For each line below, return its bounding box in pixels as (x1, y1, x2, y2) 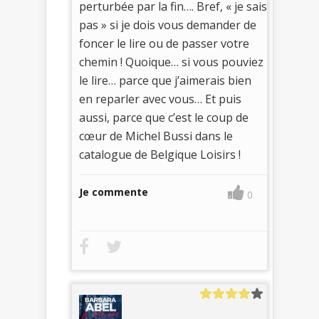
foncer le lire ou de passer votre (79, 36, 249, 52)
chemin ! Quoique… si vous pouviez (79, 54, 263, 70)
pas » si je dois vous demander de (79, 17, 256, 33)
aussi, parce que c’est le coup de (79, 110, 249, 126)
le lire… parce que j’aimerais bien (79, 73, 251, 89)
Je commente (79, 185, 148, 199)
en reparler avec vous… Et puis (79, 91, 241, 108)
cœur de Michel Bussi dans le (79, 128, 233, 145)
